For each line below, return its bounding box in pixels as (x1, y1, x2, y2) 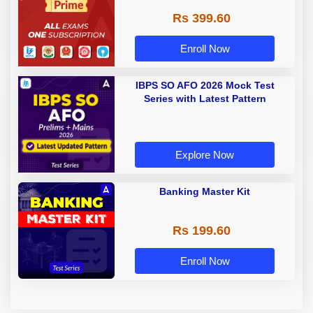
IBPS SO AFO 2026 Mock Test (135, 79, 275, 91)
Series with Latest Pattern (143, 92, 266, 104)
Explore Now (175, 149, 234, 161)
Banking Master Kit (159, 185, 250, 197)
